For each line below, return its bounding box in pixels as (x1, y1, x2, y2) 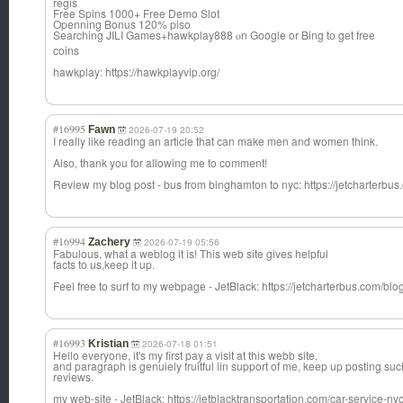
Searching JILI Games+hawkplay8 (53, 27, 220, 43)
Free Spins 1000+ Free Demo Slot (53, 5, 219, 22)
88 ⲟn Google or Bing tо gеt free (220, 27, 375, 43)
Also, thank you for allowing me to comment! (53, 155, 267, 171)
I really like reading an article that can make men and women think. (53, 133, 378, 149)
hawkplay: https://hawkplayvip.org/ (53, 64, 219, 80)
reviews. (53, 369, 94, 385)
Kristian (88, 337, 129, 351)
